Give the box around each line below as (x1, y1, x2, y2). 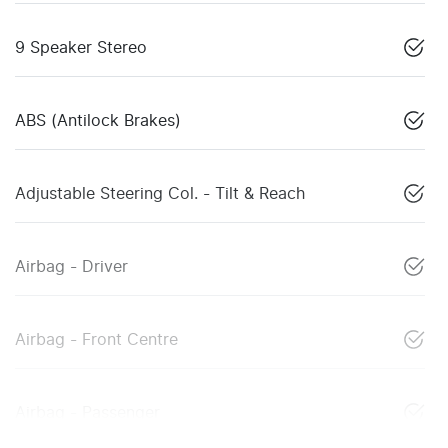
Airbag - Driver (15, 258, 128, 275)
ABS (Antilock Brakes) (15, 112, 181, 129)
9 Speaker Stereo (15, 39, 147, 56)
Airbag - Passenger (15, 404, 160, 421)
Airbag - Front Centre (15, 331, 178, 348)
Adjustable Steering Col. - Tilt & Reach (15, 185, 305, 202)
